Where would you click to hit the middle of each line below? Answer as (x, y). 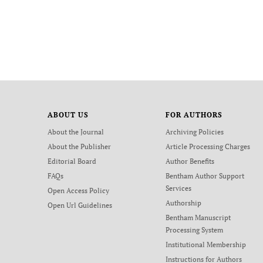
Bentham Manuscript (198, 218)
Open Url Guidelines (80, 205)
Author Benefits (190, 161)
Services (179, 188)
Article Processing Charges (208, 146)
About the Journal (75, 132)
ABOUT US (68, 115)
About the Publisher (79, 146)
